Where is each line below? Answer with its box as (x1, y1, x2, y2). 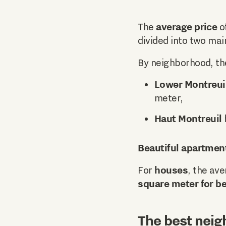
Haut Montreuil (154, 112, 222, 125)
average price (156, 21, 217, 33)
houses (154, 163, 188, 176)
